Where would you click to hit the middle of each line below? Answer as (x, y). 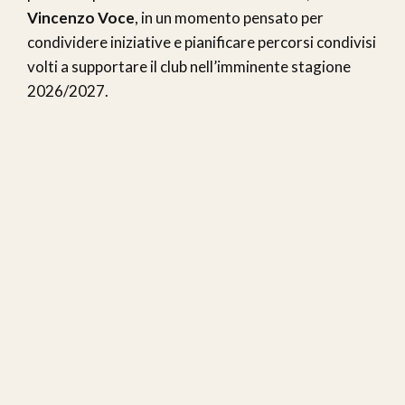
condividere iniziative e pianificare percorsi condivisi (202, 42)
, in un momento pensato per (229, 18)
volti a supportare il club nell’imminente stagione (189, 67)
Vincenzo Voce (81, 18)
